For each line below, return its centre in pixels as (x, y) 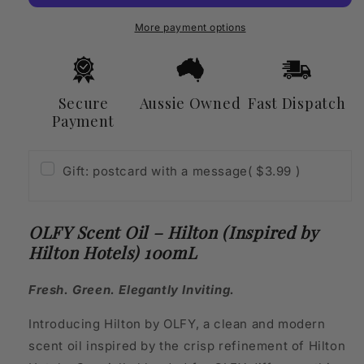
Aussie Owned (190, 103)
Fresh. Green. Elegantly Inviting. (132, 290)
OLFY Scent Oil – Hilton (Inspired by (173, 232)
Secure (83, 103)
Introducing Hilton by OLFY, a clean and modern (177, 324)
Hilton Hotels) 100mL (113, 252)
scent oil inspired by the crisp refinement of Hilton (187, 346)
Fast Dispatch (297, 103)
